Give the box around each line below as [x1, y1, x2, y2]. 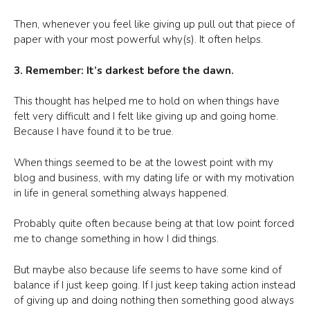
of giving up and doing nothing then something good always [14, 293, 294, 307]
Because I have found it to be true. [14, 125, 174, 138]
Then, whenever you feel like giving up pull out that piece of [14, 17, 295, 31]
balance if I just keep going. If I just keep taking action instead [14, 277, 295, 292]
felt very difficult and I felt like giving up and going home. [14, 109, 278, 123]
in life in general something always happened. [14, 185, 228, 200]
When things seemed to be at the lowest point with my [14, 155, 273, 170]
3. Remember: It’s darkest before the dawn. [14, 63, 234, 77]
